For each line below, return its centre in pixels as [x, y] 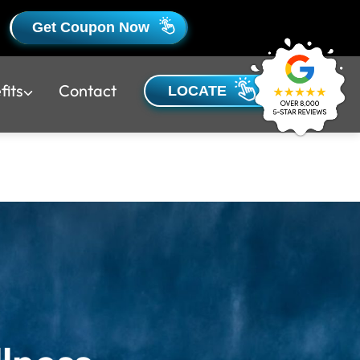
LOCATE [197, 90]
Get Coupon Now [91, 27]
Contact [88, 90]
